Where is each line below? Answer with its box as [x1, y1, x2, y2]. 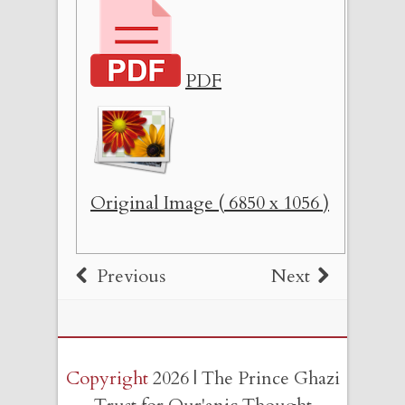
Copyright [65, 366, 148, 391]
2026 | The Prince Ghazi [147, 366, 340, 391]
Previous [97, 264, 165, 289]
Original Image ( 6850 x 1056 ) [90, 191, 329, 216]
